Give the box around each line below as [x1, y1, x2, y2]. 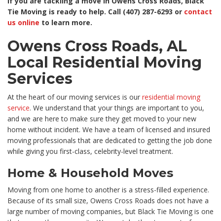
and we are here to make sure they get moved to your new [7, 114, 196, 124]
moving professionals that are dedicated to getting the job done [7, 136, 212, 146]
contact [184, 7, 212, 17]
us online [7, 18, 39, 28]
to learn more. [39, 18, 92, 28]
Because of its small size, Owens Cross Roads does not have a [7, 196, 209, 206]
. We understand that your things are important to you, [30, 103, 204, 113]
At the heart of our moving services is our [7, 92, 142, 102]
